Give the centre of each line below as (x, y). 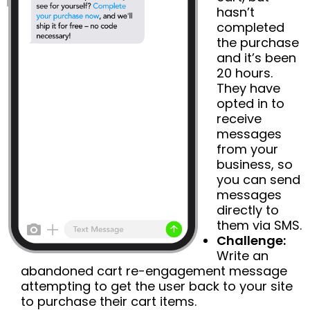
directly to (248, 210)
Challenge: (251, 240)
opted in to (250, 103)
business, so (255, 164)
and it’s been (256, 57)
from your (247, 149)
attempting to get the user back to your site (157, 286)
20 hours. (245, 73)
